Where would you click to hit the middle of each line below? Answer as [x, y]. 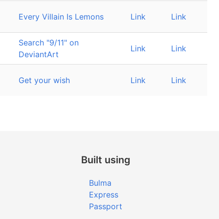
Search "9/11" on [49, 43]
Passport [106, 206]
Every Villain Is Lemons [61, 17]
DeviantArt [39, 54]
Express [104, 195]
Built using [106, 160]
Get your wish [44, 80]
